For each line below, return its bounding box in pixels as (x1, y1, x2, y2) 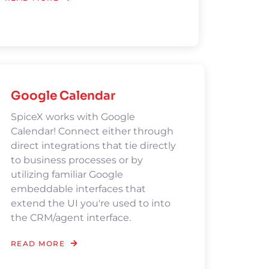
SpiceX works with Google (10, 111, 135, 122)
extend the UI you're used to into (10, 198, 171, 209)
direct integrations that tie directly (10, 140, 176, 151)
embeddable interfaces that (10, 183, 146, 195)
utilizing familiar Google (10, 169, 123, 180)
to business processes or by (10, 154, 143, 166)
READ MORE (10, 239, 65, 248)
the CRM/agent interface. (10, 212, 131, 223)
